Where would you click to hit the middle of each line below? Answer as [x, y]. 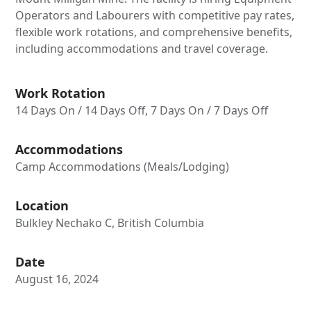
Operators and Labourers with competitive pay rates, [155, 15]
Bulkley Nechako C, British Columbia [110, 222]
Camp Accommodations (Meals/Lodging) [123, 166]
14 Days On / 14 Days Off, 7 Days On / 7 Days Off [142, 110]
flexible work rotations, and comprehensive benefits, [154, 32]
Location [42, 205]
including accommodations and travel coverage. [142, 48]
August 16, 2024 [57, 279]
